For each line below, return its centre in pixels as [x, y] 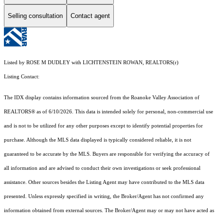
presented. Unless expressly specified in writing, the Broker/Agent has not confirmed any [104, 197]
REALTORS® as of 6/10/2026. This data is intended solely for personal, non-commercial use [109, 112]
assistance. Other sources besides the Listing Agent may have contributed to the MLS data [104, 182]
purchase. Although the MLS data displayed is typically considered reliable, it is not [98, 140]
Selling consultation [35, 16]
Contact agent [90, 16]
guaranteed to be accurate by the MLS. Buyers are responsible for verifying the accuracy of [107, 154]
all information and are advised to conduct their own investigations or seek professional [102, 168]
